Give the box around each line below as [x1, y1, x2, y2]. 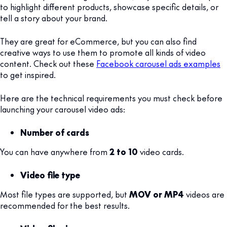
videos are [184, 188, 224, 200]
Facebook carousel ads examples [96, 58, 220, 69]
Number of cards [20, 127, 89, 138]
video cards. [138, 146, 184, 158]
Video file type [20, 169, 80, 181]
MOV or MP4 [129, 188, 184, 200]
